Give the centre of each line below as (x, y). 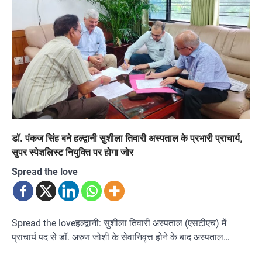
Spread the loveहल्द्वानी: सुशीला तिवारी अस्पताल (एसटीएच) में (119, 223)
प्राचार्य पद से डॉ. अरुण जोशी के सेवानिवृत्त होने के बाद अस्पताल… (121, 237)
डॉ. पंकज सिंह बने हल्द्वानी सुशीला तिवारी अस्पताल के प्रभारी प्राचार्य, (127, 138)
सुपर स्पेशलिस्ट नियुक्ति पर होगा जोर (73, 152)
